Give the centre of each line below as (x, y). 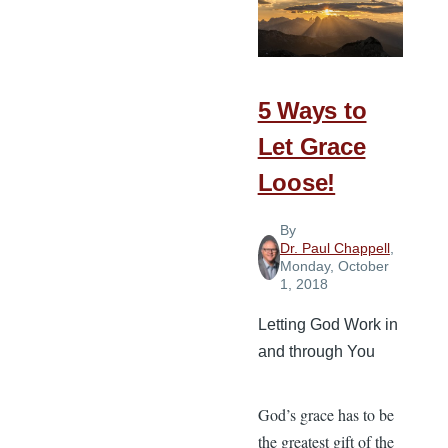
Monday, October (334, 266)
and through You (316, 352)
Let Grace (311, 147)
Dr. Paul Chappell (334, 248)
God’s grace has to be (325, 415)
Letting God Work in (327, 325)
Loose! (296, 183)
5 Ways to (312, 111)
